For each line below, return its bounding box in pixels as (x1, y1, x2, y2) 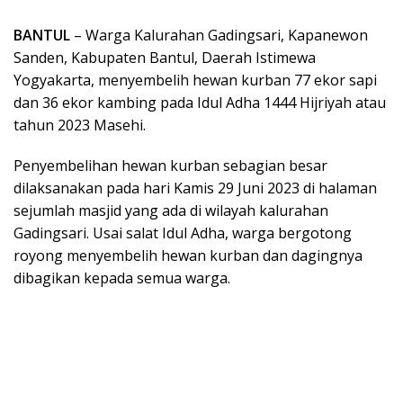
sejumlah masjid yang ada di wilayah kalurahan (13, 200, 328, 220)
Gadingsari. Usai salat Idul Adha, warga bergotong (13, 222, 352, 243)
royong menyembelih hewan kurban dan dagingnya (13, 245, 363, 265)
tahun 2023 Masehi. (13, 114, 146, 135)
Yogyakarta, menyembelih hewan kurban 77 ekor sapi (13, 69, 377, 90)
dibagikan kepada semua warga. (13, 267, 230, 288)
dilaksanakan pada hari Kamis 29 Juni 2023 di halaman (13, 177, 377, 198)
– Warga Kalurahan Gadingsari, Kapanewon (70, 24, 368, 45)
